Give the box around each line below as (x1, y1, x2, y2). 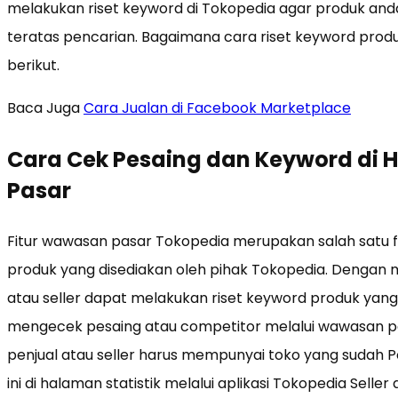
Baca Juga (7, 97, 84, 118)
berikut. (7, 54, 60, 76)
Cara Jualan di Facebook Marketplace (84, 97, 351, 118)
